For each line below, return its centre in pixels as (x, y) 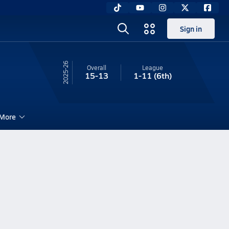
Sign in (191, 29)
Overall (96, 67)
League (152, 67)
